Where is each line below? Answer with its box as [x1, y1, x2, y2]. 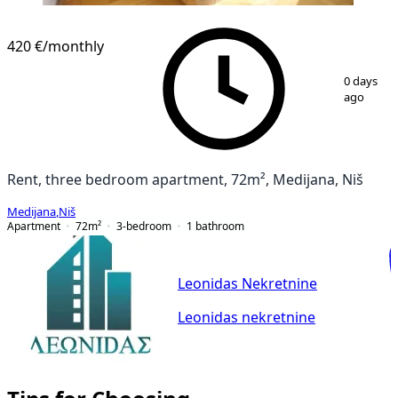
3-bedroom [116, 219, 171, 232]
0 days [344, 75, 378, 87]
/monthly [43, 38, 104, 53]
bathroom [195, 219, 244, 232]
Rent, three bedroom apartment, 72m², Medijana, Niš [7, 171, 363, 187]
